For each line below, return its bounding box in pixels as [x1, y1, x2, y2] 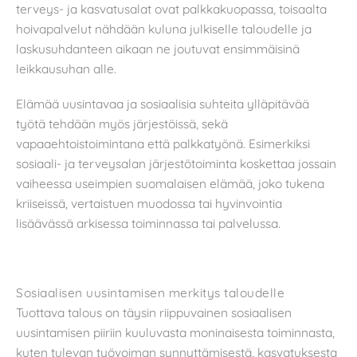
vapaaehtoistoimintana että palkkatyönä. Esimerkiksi [16, 135, 310, 151]
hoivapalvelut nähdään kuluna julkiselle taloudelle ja [16, 20, 312, 37]
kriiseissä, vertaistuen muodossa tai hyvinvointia [16, 194, 282, 211]
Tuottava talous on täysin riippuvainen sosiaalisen [16, 304, 292, 320]
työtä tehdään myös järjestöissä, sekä [16, 115, 228, 131]
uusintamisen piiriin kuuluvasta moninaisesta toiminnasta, [16, 324, 335, 340]
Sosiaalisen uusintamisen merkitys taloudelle [16, 284, 284, 300]
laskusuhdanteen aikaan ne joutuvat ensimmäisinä [16, 40, 300, 57]
